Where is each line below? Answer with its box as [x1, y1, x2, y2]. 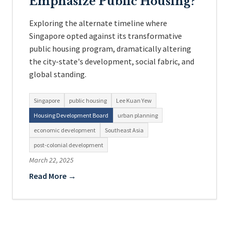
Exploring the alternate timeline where [29, 18, 167, 28]
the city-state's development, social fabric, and [29, 56, 194, 66]
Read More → [29, 171, 76, 181]
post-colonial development [34, 141, 103, 149]
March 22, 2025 [29, 155, 74, 165]
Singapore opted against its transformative [29, 31, 182, 41]
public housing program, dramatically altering [29, 43, 191, 54]
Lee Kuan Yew [116, 97, 152, 104]
